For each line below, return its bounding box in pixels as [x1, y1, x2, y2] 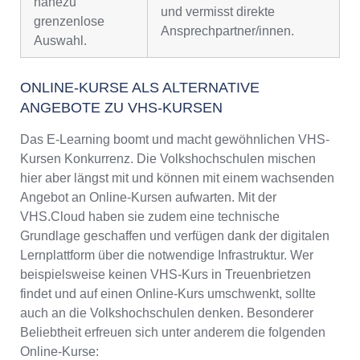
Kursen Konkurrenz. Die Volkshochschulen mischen [20, 152, 316, 166]
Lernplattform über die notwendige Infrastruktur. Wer [20, 248, 313, 263]
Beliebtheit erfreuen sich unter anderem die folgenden [20, 325, 325, 340]
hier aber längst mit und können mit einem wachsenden [20, 171, 334, 186]
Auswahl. [34, 34, 87, 48]
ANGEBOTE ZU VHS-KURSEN [20, 100, 223, 117]
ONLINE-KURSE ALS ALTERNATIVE [20, 80, 260, 96]
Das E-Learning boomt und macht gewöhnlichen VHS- [20, 133, 329, 147]
